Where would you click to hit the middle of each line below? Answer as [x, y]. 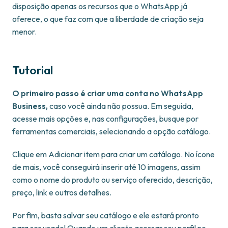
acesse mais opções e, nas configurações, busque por [105, 119]
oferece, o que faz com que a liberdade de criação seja [108, 19]
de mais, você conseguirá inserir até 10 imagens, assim [106, 167]
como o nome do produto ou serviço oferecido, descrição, [112, 180]
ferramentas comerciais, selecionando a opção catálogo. [111, 132]
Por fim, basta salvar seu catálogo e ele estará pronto [106, 216]
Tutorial [33, 70]
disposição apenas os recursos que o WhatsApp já [100, 6]
